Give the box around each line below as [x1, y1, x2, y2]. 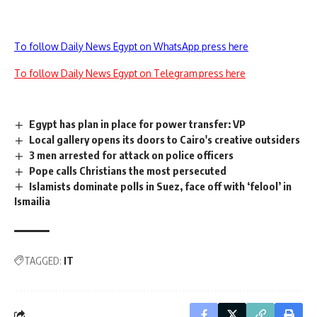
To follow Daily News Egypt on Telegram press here [14, 67, 246, 79]
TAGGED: [24, 255, 62, 267]
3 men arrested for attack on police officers [29, 148, 234, 161]
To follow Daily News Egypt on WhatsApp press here [14, 40, 248, 52]
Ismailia [14, 195, 50, 208]
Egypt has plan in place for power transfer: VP [29, 117, 246, 130]
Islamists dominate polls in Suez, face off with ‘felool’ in [29, 179, 292, 192]
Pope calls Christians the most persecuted [29, 163, 227, 177]
